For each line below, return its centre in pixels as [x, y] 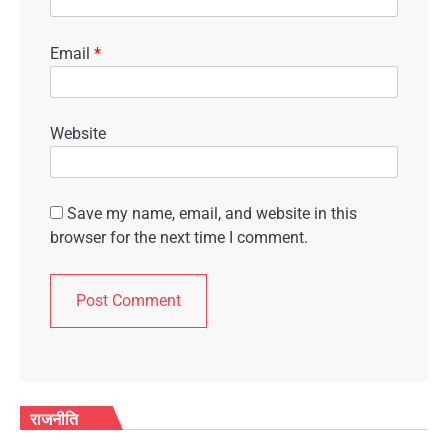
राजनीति [54, 418]
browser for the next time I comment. [179, 237]
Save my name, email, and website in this [212, 213]
